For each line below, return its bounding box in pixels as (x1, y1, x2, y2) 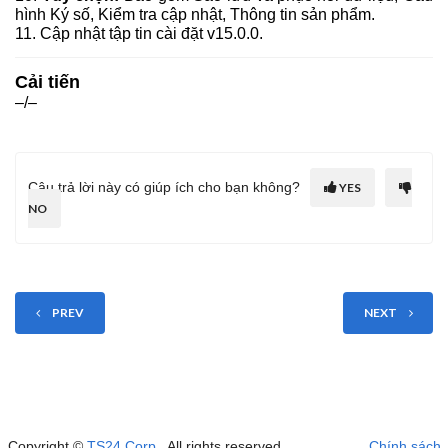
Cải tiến (15, 72, 80, 92)
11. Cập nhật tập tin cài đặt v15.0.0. (15, 25, 263, 42)
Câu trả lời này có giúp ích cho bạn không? (28, 179, 300, 195)
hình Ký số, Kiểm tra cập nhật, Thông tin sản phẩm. (15, 6, 375, 23)
